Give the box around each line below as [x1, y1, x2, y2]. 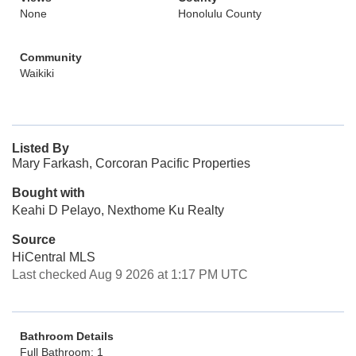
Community [20, 51, 82, 64]
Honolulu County [178, 7, 261, 20]
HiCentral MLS [12, 250, 95, 264]
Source [12, 233, 56, 246]
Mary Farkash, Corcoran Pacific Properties [12, 157, 250, 170]
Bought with [12, 186, 85, 199]
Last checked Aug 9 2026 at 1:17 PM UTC [12, 268, 248, 281]
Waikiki [20, 67, 54, 79]
